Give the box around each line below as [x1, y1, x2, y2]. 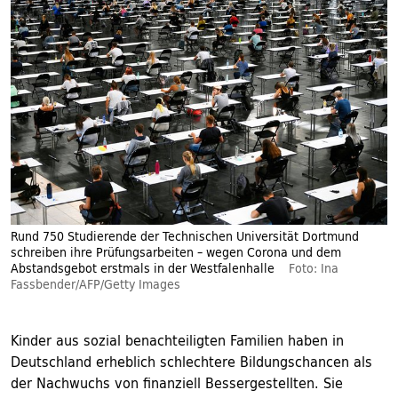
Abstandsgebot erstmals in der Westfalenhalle [11, 258, 275, 279]
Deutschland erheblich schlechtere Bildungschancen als [11, 349, 372, 374]
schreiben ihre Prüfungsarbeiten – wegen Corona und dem [11, 242, 341, 263]
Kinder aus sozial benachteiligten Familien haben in [11, 328, 344, 353]
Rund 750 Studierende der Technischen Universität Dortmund [11, 226, 359, 247]
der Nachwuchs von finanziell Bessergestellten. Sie [11, 370, 343, 395]
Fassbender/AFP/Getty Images [11, 274, 180, 295]
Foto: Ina [289, 258, 338, 279]
